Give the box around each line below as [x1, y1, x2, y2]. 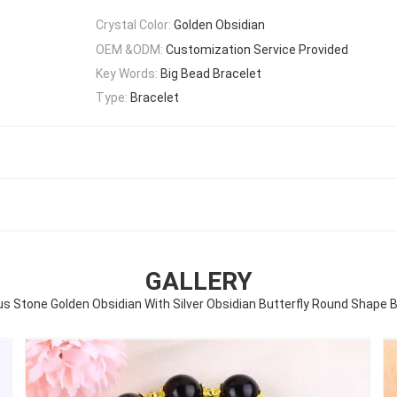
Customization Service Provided [166, 42, 348, 57]
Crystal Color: [96, 18, 171, 33]
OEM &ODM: [96, 42, 163, 57]
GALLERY [144, 267, 253, 297]
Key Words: [96, 66, 158, 81]
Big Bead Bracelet [160, 66, 261, 81]
